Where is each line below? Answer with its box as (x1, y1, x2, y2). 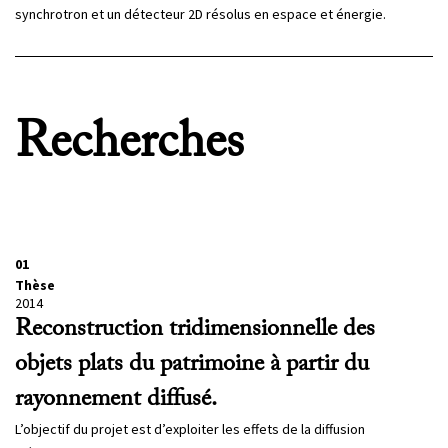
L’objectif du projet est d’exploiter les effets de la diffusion (15, 420, 365, 439)
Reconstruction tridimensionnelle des (15, 317, 375, 342)
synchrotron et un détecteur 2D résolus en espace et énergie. (15, 5, 386, 24)
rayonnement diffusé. (15, 387, 217, 412)
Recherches (15, 119, 244, 170)
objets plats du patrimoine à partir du (15, 352, 369, 377)
